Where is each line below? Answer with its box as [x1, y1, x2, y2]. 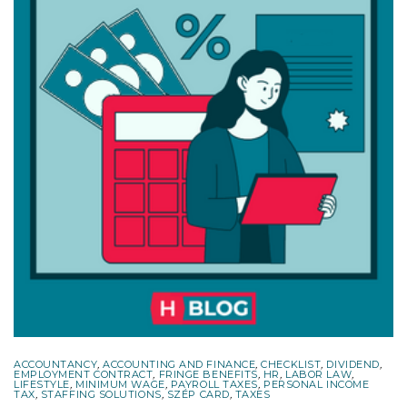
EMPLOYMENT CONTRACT [14, 367, 154, 381]
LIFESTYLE [14, 377, 70, 391]
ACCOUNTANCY [14, 357, 98, 371]
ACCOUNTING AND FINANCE [103, 357, 256, 371]
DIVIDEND [326, 357, 380, 371]
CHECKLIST [261, 357, 322, 371]
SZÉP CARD [166, 387, 230, 401]
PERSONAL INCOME [263, 377, 370, 391]
